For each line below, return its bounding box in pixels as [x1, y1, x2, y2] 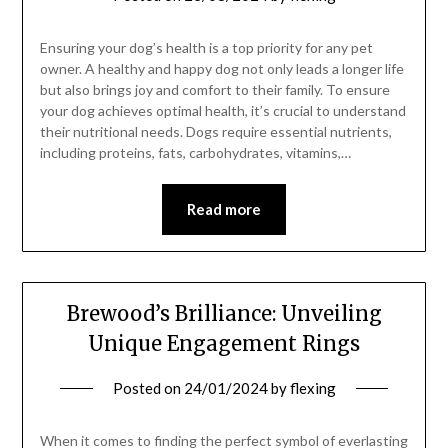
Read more [187, 200, 261, 219]
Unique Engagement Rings [88, 331, 360, 357]
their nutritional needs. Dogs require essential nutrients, [39, 123, 392, 141]
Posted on [112, 379, 184, 398]
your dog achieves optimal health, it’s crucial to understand [39, 102, 406, 120]
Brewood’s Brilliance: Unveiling [66, 301, 382, 327]
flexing [289, 379, 336, 398]
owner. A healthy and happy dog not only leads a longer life [39, 60, 404, 78]
